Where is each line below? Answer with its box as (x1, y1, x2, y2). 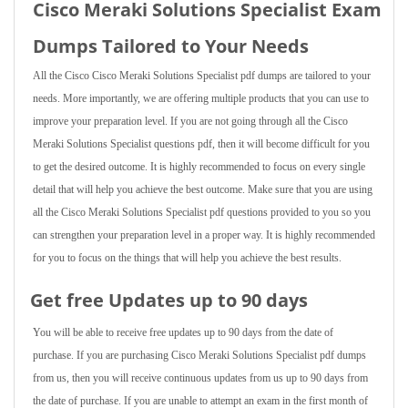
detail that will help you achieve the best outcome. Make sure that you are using (33, 183, 372, 196)
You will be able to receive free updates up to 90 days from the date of (33, 326, 333, 339)
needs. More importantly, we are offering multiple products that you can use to (33, 92, 369, 105)
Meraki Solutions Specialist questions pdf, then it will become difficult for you (33, 138, 370, 150)
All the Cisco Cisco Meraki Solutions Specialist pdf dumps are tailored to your (33, 69, 371, 82)
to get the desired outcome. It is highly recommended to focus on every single (33, 160, 365, 173)
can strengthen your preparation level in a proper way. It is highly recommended (33, 229, 375, 241)
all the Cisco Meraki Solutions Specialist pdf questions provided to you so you (33, 206, 371, 219)
